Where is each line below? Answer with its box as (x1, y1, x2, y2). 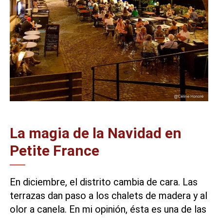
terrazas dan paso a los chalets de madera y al (10, 189, 207, 201)
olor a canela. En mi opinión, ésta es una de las (10, 203, 206, 215)
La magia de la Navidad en (10, 124, 182, 142)
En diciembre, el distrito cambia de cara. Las (10, 176, 198, 188)
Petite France (10, 142, 99, 159)
